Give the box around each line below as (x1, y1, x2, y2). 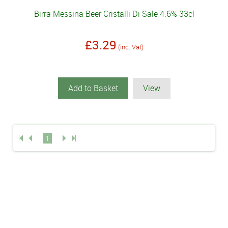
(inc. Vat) (118, 42, 144, 52)
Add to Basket (68, 82, 118, 94)
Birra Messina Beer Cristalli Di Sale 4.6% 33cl (34, 8, 194, 20)
